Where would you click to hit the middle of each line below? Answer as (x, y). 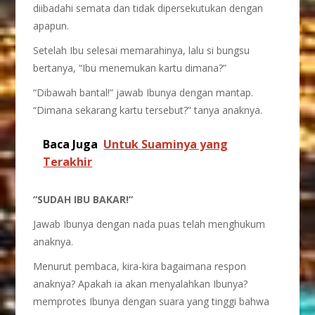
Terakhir (68, 162)
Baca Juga (71, 144)
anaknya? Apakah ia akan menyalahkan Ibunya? (141, 284)
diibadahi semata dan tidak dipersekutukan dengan (148, 8)
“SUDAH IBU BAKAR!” (83, 199)
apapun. (51, 26)
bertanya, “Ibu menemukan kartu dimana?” (130, 68)
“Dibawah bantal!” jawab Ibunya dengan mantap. (143, 92)
